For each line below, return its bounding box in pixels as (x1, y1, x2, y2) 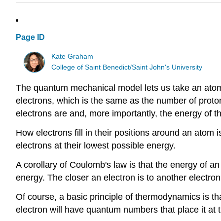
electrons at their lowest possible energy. (16, 141, 176, 151)
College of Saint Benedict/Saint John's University (51, 63, 203, 71)
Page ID (16, 33, 45, 42)
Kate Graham (51, 52, 94, 60)
